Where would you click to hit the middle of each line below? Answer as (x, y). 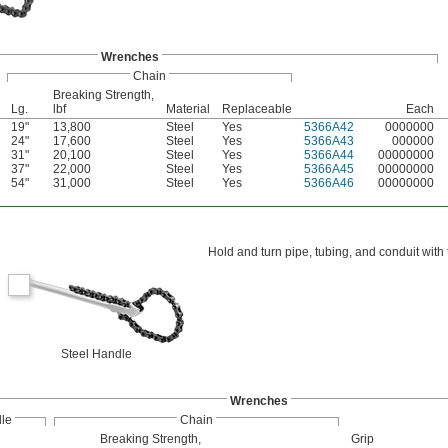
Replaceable (257, 109)
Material (188, 109)
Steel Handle (96, 354)
